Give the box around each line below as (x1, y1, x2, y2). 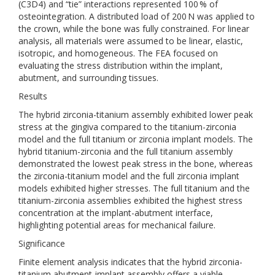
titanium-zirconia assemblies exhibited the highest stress (18, 195, 242, 206)
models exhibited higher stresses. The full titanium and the (18, 182, 250, 194)
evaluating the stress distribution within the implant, (18, 60, 223, 71)
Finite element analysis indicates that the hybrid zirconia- (18, 256, 242, 268)
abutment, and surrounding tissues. (18, 72, 158, 83)
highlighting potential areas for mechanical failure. (18, 219, 215, 231)
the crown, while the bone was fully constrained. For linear (18, 23, 249, 34)
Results (18, 90, 47, 102)
